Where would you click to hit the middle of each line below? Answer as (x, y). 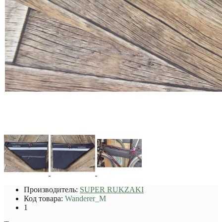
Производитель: (52, 189)
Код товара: (44, 198)
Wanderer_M (85, 198)
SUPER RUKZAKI (112, 189)
